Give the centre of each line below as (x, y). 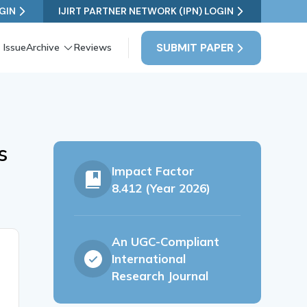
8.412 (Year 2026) (161, 188)
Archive (43, 48)
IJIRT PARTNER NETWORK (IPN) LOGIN (146, 11)
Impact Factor (153, 171)
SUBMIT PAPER (195, 47)
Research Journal (160, 276)
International (149, 259)
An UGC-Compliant (166, 242)
